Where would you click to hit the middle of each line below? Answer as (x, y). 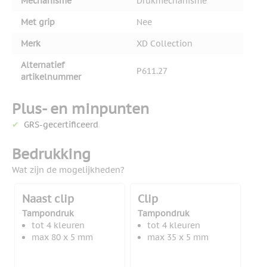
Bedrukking (51, 154)
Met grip (38, 22)
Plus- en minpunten (80, 109)
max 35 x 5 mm (178, 237)
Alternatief (43, 65)
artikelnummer (51, 77)
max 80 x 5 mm (62, 237)
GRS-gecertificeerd (61, 125)
